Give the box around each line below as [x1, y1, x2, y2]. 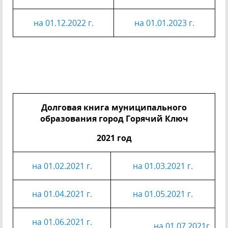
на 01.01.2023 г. [134, 17, 194, 28]
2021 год [96, 132, 132, 144]
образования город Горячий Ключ [40, 113, 188, 124]
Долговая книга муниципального [41, 102, 187, 113]
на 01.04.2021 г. [32, 188, 92, 199]
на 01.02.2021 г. [32, 160, 92, 172]
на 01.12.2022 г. [33, 17, 94, 28]
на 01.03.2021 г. [133, 160, 193, 172]
